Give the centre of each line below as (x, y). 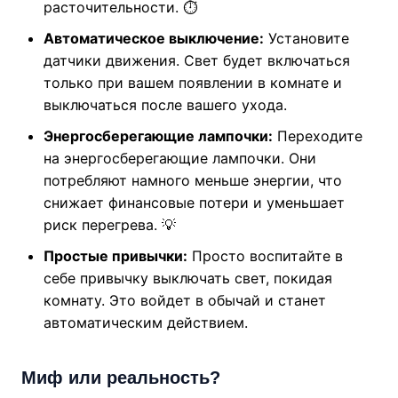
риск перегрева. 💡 (109, 225)
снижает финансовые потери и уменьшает (194, 203)
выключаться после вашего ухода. (165, 105)
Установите (306, 39)
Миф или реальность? (120, 378)
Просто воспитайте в (265, 256)
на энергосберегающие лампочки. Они (179, 159)
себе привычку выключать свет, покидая (187, 279)
